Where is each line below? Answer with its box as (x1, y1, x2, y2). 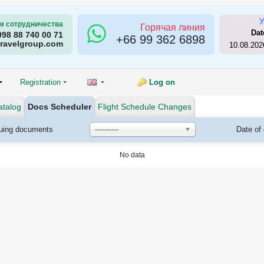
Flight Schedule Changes (98, 102, 192, 111)
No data (119, 151, 145, 159)
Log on (149, 78, 175, 87)
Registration (20, 78, 61, 87)
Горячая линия (140, 22, 205, 32)
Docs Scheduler (28, 102, 91, 111)
